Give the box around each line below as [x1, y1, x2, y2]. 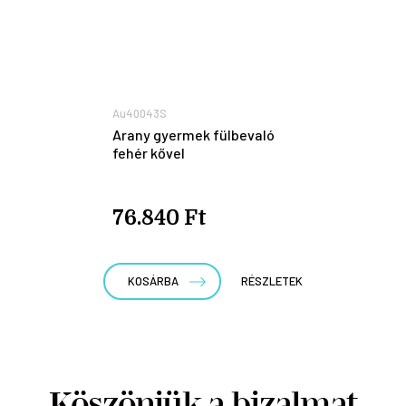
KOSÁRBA [128, 273, 179, 288]
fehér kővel [112, 143, 185, 161]
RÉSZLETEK [241, 273, 303, 288]
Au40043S [112, 105, 167, 121]
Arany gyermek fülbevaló [112, 125, 275, 143]
